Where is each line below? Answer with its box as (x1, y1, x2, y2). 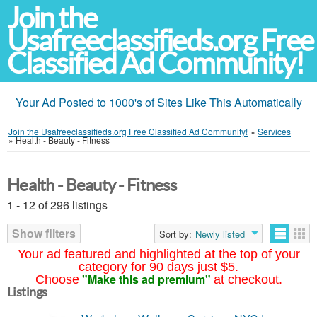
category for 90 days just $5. (79, 260, 238, 274)
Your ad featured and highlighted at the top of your (17, 247, 300, 261)
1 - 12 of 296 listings (7, 197, 108, 213)
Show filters (12, 225, 76, 241)
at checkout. (213, 272, 282, 287)
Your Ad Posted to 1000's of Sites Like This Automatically (15, 94, 302, 110)
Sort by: (159, 227, 192, 241)
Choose (35, 272, 79, 287)
